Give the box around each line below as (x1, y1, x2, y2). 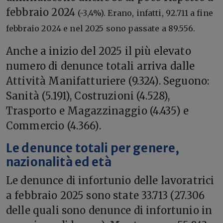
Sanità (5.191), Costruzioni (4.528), (6, 89, 170, 102)
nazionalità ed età (6, 154, 111, 170)
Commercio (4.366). (6, 119, 101, 132)
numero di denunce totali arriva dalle (6, 59, 195, 72)
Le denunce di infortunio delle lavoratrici (6, 174, 215, 187)
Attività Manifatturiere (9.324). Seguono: (6, 74, 210, 87)
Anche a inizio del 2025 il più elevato (6, 44, 191, 57)
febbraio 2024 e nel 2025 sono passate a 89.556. (6, 23, 196, 33)
